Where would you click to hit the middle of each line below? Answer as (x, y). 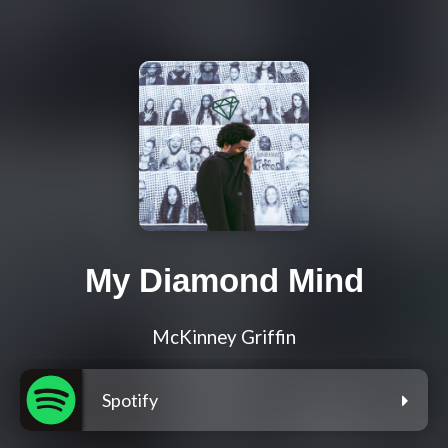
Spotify (130, 400)
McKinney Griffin (224, 337)
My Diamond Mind (224, 281)
